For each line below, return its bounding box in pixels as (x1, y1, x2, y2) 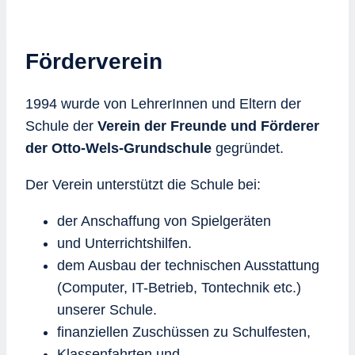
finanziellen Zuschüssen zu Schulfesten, (57, 324, 311, 341)
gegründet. (212, 140, 284, 157)
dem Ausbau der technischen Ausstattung (57, 258, 319, 274)
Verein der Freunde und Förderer (97, 118, 319, 135)
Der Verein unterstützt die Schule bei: (25, 177, 261, 193)
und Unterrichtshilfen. (57, 235, 192, 252)
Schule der (25, 118, 97, 135)
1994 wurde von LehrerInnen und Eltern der (25, 96, 301, 113)
